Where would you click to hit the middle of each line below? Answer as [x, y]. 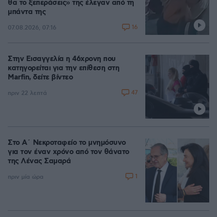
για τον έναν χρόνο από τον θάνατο [69, 152]
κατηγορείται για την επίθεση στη [63, 68]
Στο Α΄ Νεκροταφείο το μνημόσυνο [67, 143]
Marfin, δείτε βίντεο [40, 77]
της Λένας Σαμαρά [39, 161]
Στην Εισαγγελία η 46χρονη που [62, 59]
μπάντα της [27, 12]
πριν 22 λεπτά [27, 93]
